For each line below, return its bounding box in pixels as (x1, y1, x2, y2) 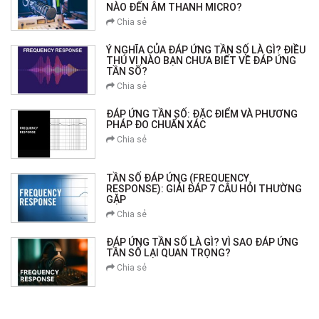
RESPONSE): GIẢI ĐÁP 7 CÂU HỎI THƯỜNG (106, 182, 303, 196)
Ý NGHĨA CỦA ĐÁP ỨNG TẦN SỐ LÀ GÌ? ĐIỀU (106, 43, 306, 57)
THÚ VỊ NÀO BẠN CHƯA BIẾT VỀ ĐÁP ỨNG (106, 54, 297, 68)
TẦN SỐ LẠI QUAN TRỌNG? (106, 246, 231, 260)
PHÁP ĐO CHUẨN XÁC (106, 118, 206, 132)
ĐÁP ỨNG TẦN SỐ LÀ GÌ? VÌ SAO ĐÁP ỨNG (106, 236, 299, 249)
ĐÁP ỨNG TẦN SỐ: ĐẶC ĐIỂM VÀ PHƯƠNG (106, 108, 298, 121)
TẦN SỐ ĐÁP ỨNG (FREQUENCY (106, 172, 250, 185)
